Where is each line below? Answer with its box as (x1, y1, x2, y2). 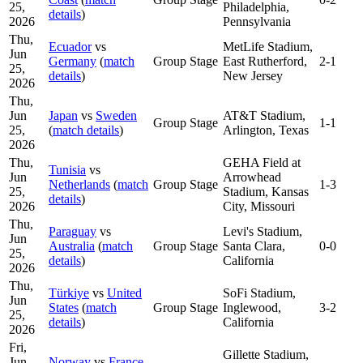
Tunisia (49, 162, 86, 177)
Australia (49, 238, 95, 253)
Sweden (96, 108, 137, 122)
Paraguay (49, 224, 96, 238)
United (107, 285, 142, 300)
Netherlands (49, 177, 110, 191)
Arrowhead (223, 169, 281, 184)
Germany (49, 53, 96, 68)
